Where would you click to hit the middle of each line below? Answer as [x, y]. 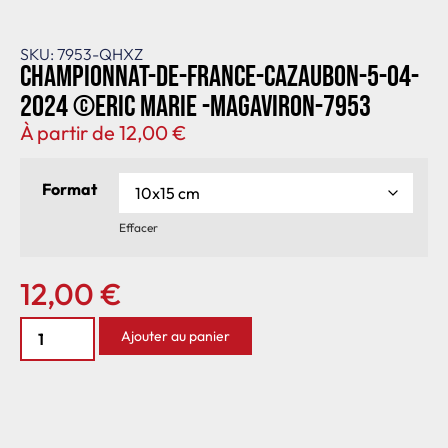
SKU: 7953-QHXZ [81, 53]
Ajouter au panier [175, 335]
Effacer [138, 228]
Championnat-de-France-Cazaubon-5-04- [219, 76]
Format [69, 188]
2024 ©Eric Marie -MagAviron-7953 [195, 106]
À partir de [69, 132]
